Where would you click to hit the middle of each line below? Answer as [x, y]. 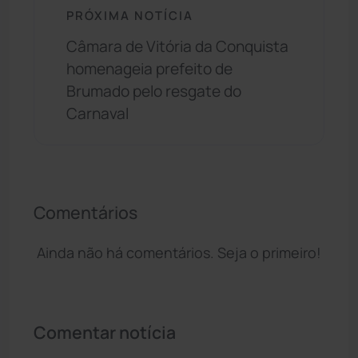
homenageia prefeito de [149, 68]
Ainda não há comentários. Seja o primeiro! [179, 252]
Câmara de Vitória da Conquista [177, 46]
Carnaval [97, 113]
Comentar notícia [105, 332]
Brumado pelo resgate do [154, 91]
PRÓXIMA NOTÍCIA [130, 16]
